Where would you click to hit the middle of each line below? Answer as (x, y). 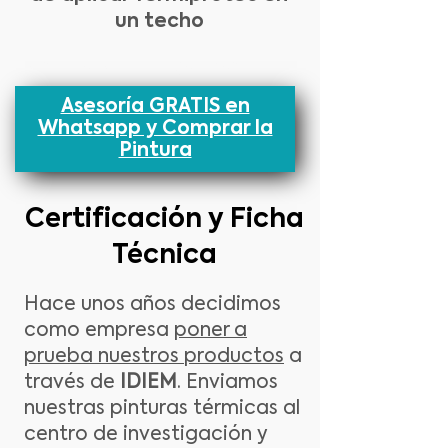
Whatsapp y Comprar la (155, 128)
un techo (159, 21)
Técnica (164, 256)
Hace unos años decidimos (152, 304)
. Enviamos (227, 382)
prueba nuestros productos (154, 356)
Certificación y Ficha (164, 220)
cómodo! (52, 89)
